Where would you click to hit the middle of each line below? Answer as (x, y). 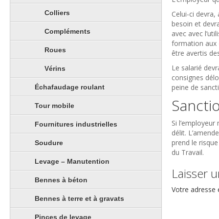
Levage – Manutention (72, 161)
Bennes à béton (61, 180)
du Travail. (188, 153)
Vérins (55, 68)
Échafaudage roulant (70, 87)
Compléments (67, 31)
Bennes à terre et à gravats (79, 198)
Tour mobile (55, 105)
